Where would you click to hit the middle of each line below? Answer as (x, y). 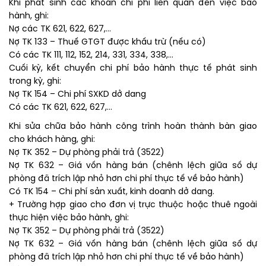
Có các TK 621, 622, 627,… (61, 108)
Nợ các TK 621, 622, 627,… (60, 30)
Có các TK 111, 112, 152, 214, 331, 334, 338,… (91, 56)
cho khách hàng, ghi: (52, 140)
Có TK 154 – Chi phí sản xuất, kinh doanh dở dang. (112, 192)
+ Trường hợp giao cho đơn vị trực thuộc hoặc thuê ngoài (133, 205)
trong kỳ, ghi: (35, 82)
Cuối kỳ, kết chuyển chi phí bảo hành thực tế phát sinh (133, 69)
